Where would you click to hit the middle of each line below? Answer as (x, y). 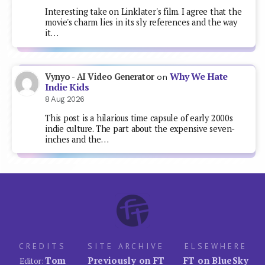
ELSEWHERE (216, 246)
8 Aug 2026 (65, 99)
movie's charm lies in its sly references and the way (141, 22)
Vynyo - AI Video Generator (100, 77)
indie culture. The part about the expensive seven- (140, 128)
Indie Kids (67, 88)
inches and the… (77, 139)
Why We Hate (199, 77)
